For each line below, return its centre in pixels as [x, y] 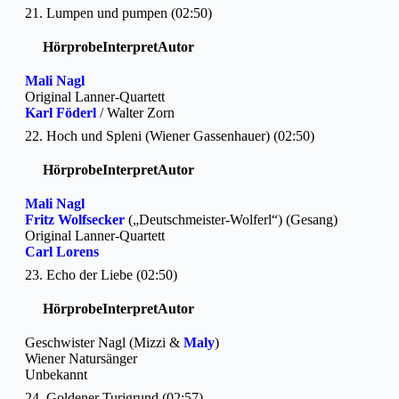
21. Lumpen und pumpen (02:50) [118, 12]
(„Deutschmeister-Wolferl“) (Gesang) [231, 219]
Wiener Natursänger [81, 358]
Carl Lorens [62, 251]
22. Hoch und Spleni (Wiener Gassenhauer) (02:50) [170, 135]
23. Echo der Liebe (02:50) [101, 274]
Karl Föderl [61, 112]
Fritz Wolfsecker [75, 219]
